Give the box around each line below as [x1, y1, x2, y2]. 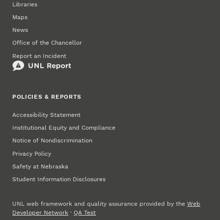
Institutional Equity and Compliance [12, 124, 116, 132]
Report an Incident [12, 52, 67, 59]
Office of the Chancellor [12, 39, 82, 47]
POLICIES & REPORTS [12, 93, 82, 101]
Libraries [12, 1, 38, 8]
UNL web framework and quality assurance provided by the [12, 200, 188, 208]
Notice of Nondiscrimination [12, 137, 93, 144]
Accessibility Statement [12, 111, 81, 119]
